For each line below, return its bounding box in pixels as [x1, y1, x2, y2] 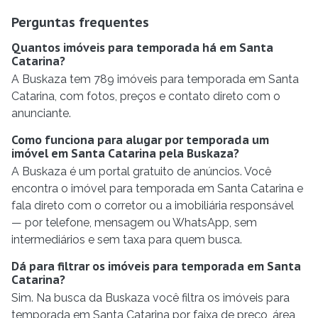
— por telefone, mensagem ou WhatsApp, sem [11, 216, 257, 230]
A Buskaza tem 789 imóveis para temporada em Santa [11, 72, 299, 87]
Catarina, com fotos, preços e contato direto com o [11, 89, 280, 104]
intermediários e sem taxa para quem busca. [11, 233, 242, 247]
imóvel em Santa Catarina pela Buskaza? [11, 146, 239, 161]
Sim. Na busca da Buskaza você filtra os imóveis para [11, 291, 290, 305]
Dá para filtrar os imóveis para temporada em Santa [11, 259, 301, 274]
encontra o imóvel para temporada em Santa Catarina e [11, 182, 303, 196]
